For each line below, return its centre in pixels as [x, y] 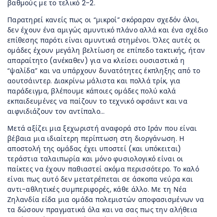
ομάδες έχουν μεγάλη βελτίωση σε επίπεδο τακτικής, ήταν [106, 51]
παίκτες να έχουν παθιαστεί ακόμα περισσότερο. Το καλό [103, 169]
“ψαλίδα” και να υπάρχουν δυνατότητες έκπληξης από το [104, 71]
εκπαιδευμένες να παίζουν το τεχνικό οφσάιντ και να [97, 101]
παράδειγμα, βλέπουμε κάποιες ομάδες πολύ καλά [92, 91]
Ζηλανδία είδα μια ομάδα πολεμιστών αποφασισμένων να [106, 200]
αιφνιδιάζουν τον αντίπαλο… [56, 112]
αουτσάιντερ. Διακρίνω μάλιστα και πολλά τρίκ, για [94, 81]
